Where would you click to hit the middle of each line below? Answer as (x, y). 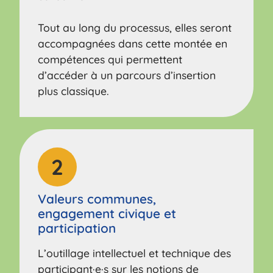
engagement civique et (107, 213)
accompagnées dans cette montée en (133, 43)
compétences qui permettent (110, 59)
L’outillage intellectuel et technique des (135, 253)
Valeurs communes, (97, 198)
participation (77, 228)
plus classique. (74, 90)
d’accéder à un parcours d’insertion (127, 75)
